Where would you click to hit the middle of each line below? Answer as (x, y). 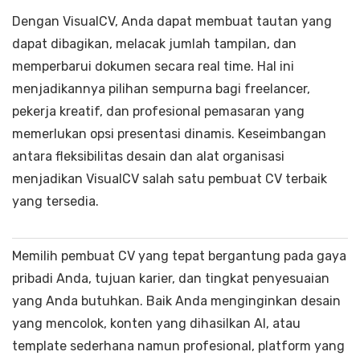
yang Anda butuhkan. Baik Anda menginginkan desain (176, 301)
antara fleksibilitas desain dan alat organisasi (148, 156)
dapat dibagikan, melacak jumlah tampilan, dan (154, 43)
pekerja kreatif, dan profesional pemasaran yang (158, 111)
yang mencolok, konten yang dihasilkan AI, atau (156, 323)
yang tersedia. (55, 201)
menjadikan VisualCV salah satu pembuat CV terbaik (170, 178)
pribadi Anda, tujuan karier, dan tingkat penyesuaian (171, 278)
